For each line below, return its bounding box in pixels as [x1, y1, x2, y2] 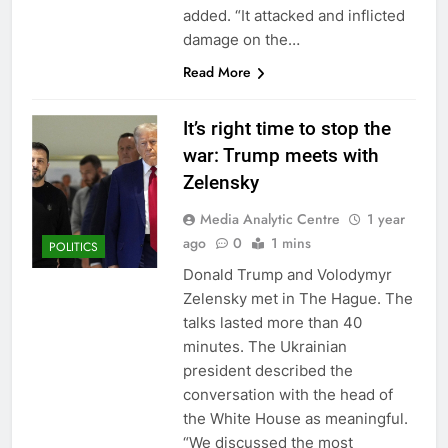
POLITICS [49, 238, 98, 257]
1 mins [270, 232, 311, 253]
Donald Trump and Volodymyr [182, 264, 392, 284]
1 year [366, 208, 405, 229]
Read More [182, 61, 251, 82]
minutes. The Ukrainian [182, 336, 347, 356]
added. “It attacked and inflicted [182, 5, 405, 25]
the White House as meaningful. [182, 408, 416, 428]
